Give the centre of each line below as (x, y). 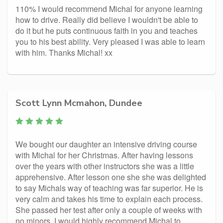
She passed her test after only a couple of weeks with (109, 210)
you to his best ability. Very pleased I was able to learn (110, 42)
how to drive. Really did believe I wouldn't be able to (107, 20)
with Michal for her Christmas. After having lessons (104, 155)
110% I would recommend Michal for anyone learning (109, 9)
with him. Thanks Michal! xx (64, 53)
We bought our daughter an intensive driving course (106, 144)
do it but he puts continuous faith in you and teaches (107, 31)
